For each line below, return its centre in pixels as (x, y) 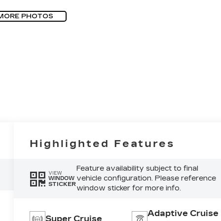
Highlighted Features (102, 144)
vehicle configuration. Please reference (146, 179)
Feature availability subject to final (137, 169)
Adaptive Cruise (183, 214)
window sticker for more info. (129, 188)
